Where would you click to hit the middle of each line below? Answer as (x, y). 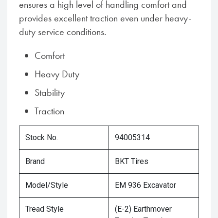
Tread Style (45, 209)
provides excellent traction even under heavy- (105, 18)
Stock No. (42, 138)
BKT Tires (132, 162)
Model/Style (47, 185)
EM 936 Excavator (145, 185)
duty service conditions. (63, 32)
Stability (50, 93)
